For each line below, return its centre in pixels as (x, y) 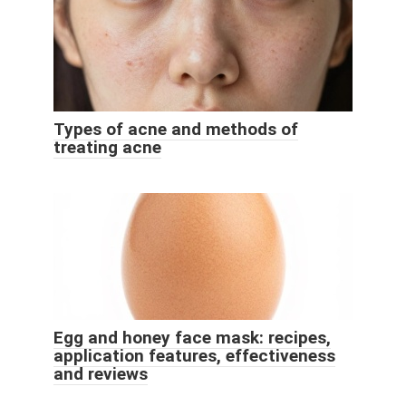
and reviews (101, 374)
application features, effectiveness (194, 356)
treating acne (107, 148)
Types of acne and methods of (176, 130)
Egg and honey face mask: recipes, (192, 338)
